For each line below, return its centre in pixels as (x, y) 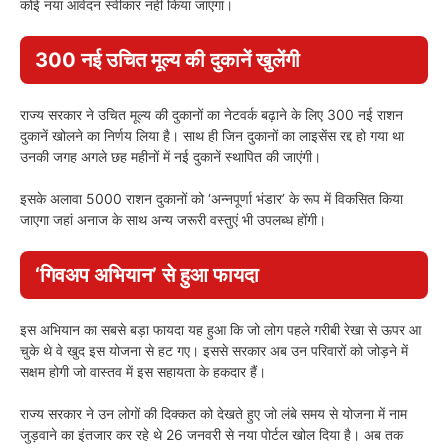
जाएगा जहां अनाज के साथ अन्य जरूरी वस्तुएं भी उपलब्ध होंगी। (173, 219)
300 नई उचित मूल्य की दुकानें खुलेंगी (167, 59)
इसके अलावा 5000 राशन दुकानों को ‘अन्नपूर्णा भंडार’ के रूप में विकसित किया (211, 198)
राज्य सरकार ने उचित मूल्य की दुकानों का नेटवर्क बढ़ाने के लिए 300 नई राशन (211, 114)
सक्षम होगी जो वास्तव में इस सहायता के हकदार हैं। (143, 371)
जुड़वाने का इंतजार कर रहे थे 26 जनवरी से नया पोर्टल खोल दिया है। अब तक (211, 434)
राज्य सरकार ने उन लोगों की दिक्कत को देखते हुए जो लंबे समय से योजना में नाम (213, 413)
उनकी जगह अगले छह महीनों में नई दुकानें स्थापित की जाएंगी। (170, 156)
